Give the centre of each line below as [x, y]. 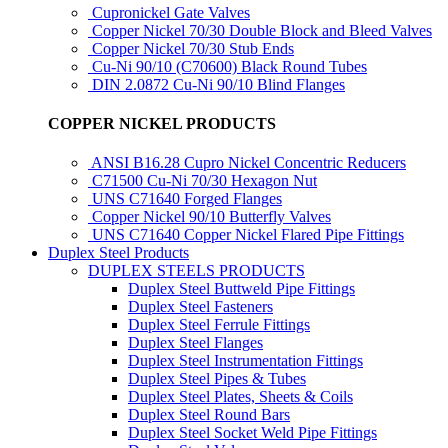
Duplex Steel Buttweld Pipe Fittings [241, 289]
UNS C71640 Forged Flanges [187, 199]
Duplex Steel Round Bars [209, 415]
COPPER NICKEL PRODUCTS [162, 123]
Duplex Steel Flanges [195, 343]
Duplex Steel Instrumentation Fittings [245, 361]
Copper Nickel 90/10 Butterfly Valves [211, 217]
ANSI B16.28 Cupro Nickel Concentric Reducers [248, 163]
